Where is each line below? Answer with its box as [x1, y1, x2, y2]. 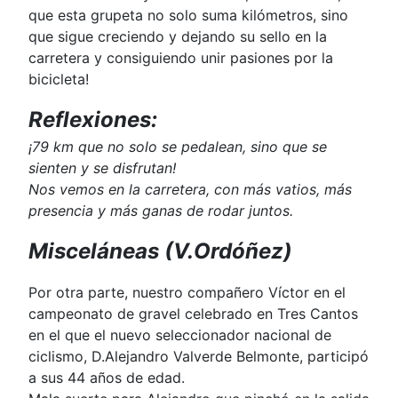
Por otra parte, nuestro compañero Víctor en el [28, 283, 346, 301]
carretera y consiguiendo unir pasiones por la [28, 49, 333, 67]
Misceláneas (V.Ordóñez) [28, 238, 292, 264]
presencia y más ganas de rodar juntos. [28, 202, 293, 219]
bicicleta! [28, 70, 89, 88]
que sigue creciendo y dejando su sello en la [28, 28, 327, 45]
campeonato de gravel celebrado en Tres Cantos [28, 305, 358, 322]
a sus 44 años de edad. [28, 369, 185, 386]
